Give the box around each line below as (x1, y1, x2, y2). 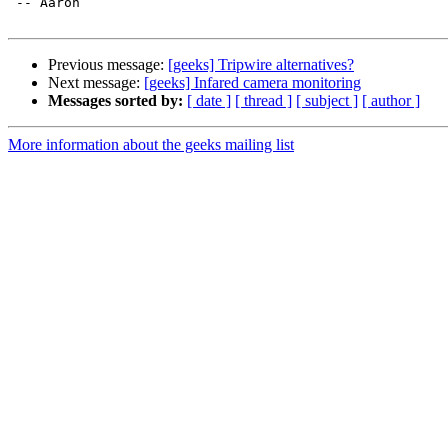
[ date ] (187, 92, 231, 110)
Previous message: (48, 56, 168, 74)
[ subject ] (296, 92, 358, 110)
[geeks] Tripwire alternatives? (168, 56, 354, 74)
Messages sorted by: (48, 92, 183, 110)
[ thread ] (235, 92, 292, 110)
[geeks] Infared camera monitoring (144, 74, 361, 92)
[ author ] (362, 92, 420, 110)
